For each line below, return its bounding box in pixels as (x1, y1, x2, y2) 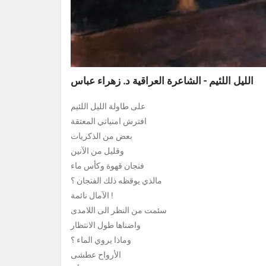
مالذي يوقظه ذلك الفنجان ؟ (71, 176, 162, 186)
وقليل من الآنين (71, 146, 124, 157)
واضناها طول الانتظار (71, 220, 141, 231)
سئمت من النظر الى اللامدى (71, 205, 167, 216)
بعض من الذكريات (71, 131, 132, 142)
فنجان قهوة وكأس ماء (71, 161, 144, 172)
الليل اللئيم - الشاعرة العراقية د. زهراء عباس (71, 74, 254, 87)
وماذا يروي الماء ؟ (71, 235, 131, 246)
